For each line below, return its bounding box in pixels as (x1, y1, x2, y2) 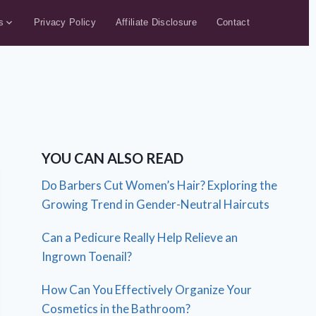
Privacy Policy (33, 17, 96, 28)
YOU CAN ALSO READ (42, 150, 184, 166)
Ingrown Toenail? (42, 249, 133, 264)
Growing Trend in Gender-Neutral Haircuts (42, 197, 270, 212)
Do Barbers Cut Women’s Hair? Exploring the (42, 178, 278, 193)
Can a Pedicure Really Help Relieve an (42, 230, 238, 245)
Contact (216, 17, 250, 28)
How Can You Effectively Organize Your (42, 282, 253, 297)
